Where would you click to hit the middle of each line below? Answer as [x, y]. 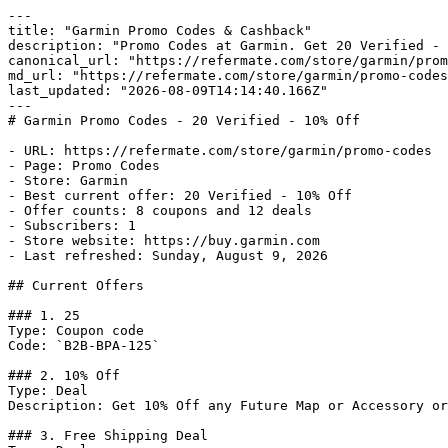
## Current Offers [76, 285]
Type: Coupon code [76, 330]
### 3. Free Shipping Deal [108, 435]
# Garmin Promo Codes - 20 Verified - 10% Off [184, 120]
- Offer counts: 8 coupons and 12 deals [160, 210]
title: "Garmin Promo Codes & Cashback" [160, 30]
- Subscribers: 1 [72, 225]
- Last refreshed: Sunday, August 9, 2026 [168, 255]
